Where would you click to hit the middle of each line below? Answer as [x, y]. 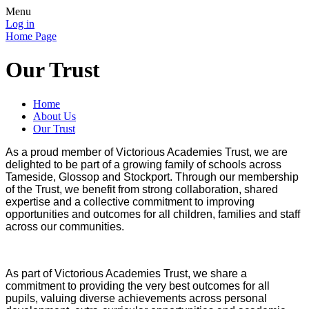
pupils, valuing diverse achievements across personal [136, 298]
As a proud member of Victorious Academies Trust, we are [147, 152]
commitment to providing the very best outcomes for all [138, 286]
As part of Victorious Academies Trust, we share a [126, 273]
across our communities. [65, 226]
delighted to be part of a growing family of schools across [143, 164]
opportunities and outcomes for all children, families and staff [153, 214]
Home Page [31, 36]
